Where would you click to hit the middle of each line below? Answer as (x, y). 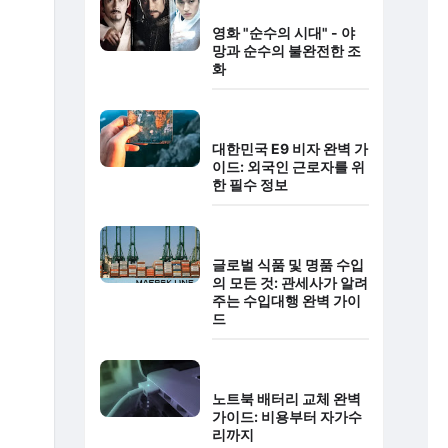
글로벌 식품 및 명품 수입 (287, 265)
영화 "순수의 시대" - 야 (283, 33)
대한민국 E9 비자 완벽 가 (289, 149)
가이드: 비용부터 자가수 (286, 417)
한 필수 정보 (249, 185)
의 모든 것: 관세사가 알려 (289, 283)
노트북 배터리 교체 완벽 (286, 399)
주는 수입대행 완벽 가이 (286, 301)
